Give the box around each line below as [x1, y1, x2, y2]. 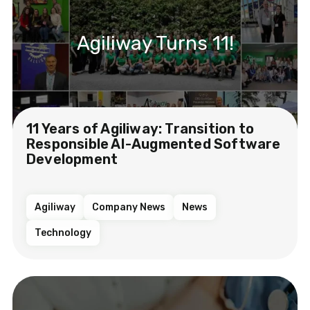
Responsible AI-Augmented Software [26, 135, 281, 152]
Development [26, 150, 118, 167]
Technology [35, 226, 91, 239]
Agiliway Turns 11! [76, 31, 234, 55]
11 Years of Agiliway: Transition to [26, 120, 255, 137]
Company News [92, 201, 165, 213]
